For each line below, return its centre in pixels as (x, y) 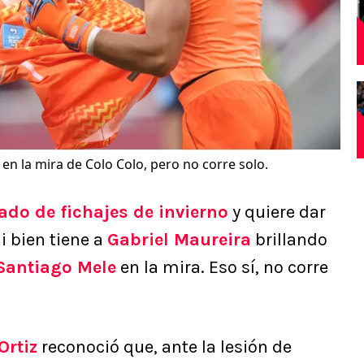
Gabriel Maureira (179, 240)
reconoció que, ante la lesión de (165, 347)
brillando (289, 240)
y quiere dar (277, 212)
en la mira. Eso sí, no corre (222, 268)
